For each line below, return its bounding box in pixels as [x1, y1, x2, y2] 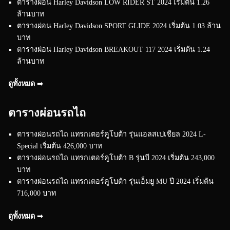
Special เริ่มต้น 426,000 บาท [17, 142, 103, 150]
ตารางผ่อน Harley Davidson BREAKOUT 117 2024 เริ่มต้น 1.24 [17, 45, 210, 53]
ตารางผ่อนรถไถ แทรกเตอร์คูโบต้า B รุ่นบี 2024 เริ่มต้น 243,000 [17, 154, 215, 162]
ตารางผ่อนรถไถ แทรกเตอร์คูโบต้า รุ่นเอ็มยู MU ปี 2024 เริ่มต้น [17, 177, 214, 186]
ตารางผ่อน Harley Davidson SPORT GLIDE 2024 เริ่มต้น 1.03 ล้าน [17, 21, 221, 30]
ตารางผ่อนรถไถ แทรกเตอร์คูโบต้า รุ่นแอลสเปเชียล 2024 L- [17, 130, 206, 139]
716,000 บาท [17, 189, 56, 198]
